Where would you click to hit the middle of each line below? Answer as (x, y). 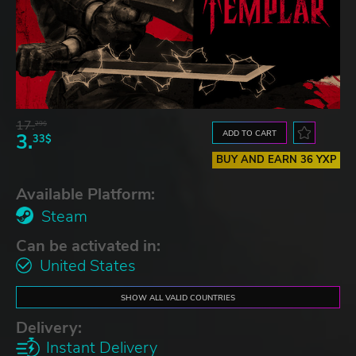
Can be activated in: (88, 246)
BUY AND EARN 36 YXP (276, 159)
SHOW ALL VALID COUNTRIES (178, 297)
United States (88, 265)
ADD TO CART (250, 133)
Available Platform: (85, 194)
